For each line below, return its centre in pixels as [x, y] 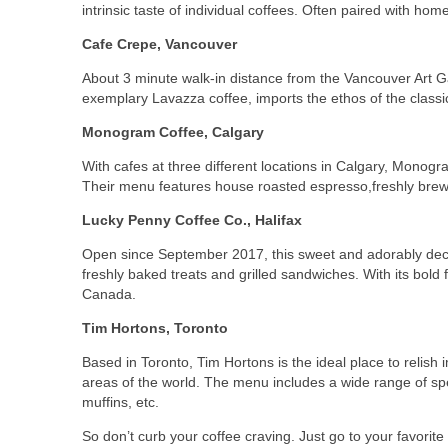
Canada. [109, 294]
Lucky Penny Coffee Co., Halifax [192, 220]
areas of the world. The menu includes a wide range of [256, 382]
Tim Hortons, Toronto [155, 328]
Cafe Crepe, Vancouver [159, 44]
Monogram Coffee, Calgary [173, 132]
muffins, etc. [122, 402]
